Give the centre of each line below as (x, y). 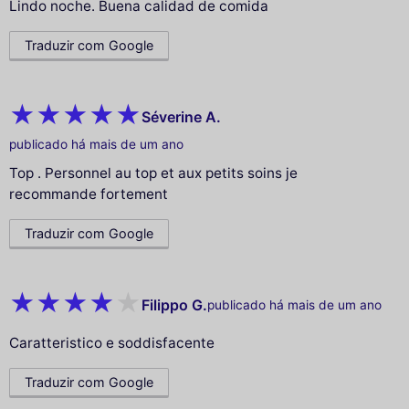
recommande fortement (89, 194)
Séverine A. (181, 116)
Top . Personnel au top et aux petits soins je (153, 173)
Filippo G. (174, 304)
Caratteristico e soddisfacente (112, 343)
